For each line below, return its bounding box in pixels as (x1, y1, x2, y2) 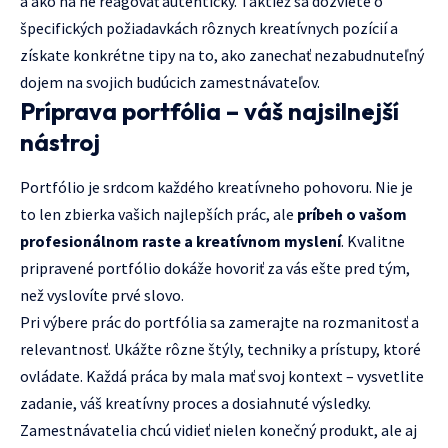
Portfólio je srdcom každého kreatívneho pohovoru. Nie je (20, 177, 413, 198)
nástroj (20, 127, 100, 157)
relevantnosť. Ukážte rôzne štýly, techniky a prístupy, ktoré (20, 339, 421, 360)
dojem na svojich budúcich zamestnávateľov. (20, 72, 320, 92)
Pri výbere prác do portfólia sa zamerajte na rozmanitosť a (20, 312, 419, 333)
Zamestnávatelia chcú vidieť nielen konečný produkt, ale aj (20, 420, 417, 441)
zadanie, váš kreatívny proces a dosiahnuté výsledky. (20, 393, 371, 414)
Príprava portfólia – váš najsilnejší (20, 96, 399, 126)
